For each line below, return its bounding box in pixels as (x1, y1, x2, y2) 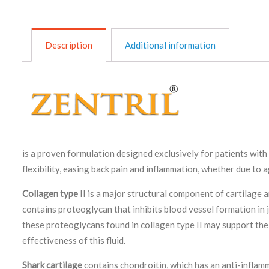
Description (45, 39, 92, 50)
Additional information (125, 39, 216, 50)
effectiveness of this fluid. (22, 234, 125, 246)
